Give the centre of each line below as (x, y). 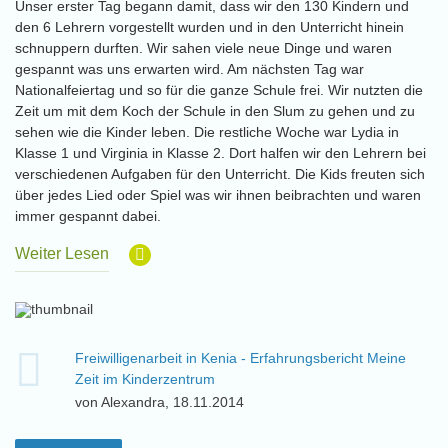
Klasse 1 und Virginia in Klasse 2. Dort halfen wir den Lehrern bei (220, 153)
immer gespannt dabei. (90, 216)
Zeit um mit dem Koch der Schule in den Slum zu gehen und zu (215, 111)
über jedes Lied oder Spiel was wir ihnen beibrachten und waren (218, 195)
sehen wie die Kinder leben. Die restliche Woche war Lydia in (207, 132)
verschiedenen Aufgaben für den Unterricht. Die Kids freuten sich (220, 174)
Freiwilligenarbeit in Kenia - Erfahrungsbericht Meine (240, 358)
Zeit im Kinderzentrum (145, 379)
